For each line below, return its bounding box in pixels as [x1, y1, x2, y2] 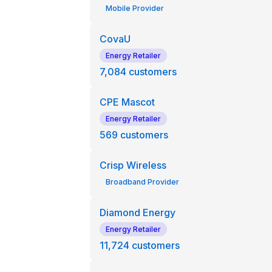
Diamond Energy [99, 206, 175, 219]
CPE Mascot [99, 96, 155, 108]
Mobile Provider [105, 4, 164, 13]
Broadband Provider [105, 177, 179, 186]
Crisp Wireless [99, 159, 166, 171]
